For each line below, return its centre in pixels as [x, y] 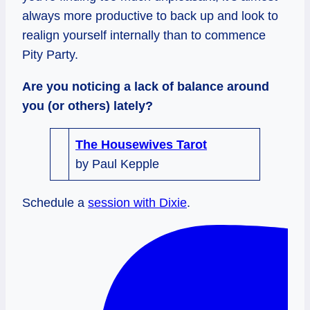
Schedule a [55, 203]
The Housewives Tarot [142, 145]
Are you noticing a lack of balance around [146, 87]
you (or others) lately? [88, 106]
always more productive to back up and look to [150, 16]
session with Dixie [137, 203]
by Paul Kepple [118, 164]
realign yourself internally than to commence [144, 35]
